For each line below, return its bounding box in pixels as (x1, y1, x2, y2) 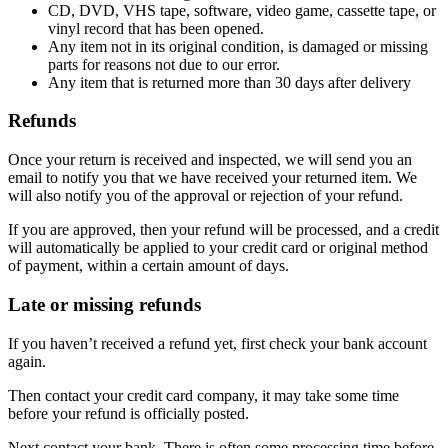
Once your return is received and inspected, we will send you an (8, 151, 412, 169)
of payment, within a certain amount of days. (8, 257, 289, 275)
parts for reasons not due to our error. (48, 55, 280, 73)
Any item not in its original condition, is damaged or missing (48, 37, 428, 55)
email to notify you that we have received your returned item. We (8, 169, 417, 187)
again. (8, 352, 46, 370)
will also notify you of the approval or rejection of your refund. (8, 187, 403, 205)
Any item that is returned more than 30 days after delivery (48, 73, 411, 91)
